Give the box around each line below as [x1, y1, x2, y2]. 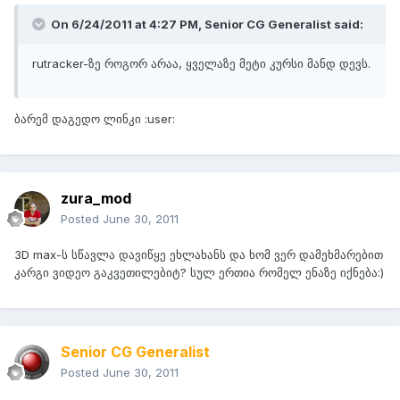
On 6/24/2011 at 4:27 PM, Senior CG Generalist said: [48, 17, 363, 32]
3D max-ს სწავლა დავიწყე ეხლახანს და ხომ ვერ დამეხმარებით [14, 247, 383, 262]
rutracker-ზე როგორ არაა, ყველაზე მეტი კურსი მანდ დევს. [32, 56, 371, 71]
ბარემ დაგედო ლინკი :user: [14, 112, 175, 127]
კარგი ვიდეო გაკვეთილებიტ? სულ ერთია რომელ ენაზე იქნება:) [14, 265, 384, 280]
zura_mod [61, 189, 131, 208]
